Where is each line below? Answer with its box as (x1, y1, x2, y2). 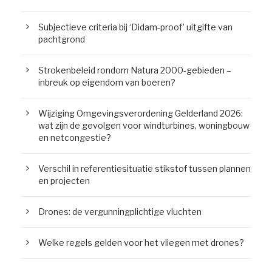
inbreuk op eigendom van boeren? (38, 77, 175, 88)
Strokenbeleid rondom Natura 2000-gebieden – (38, 65, 231, 76)
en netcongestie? (38, 132, 111, 143)
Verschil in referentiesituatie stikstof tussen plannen (38, 163, 251, 174)
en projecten (38, 175, 90, 186)
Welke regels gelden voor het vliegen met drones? (38, 237, 244, 248)
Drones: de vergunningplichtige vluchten (38, 206, 202, 217)
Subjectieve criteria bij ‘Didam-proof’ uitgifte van (38, 22, 233, 33)
